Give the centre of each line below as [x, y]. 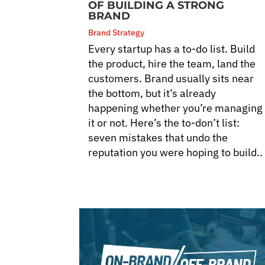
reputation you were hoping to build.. [176, 152]
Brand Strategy [117, 32]
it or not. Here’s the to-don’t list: [164, 122]
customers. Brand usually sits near [171, 78]
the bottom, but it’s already [152, 93]
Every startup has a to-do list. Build [172, 49]
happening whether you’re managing [176, 108]
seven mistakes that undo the [158, 137]
